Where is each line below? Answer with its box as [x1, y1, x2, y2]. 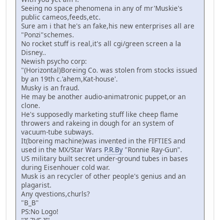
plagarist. [21, 180, 52, 190]
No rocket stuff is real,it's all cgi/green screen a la [21, 39, 181, 49]
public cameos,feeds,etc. [21, 12, 101, 22]
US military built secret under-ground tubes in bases [21, 154, 188, 164]
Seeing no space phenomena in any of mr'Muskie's [21, 3, 183, 13]
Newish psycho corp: [21, 56, 87, 66]
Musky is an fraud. [21, 83, 80, 93]
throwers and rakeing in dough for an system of [21, 118, 174, 128]
